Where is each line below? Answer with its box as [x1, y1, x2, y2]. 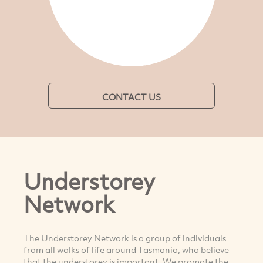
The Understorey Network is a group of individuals [23, 231, 226, 244]
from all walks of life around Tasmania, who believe [23, 243, 229, 255]
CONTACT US [102, 91, 161, 103]
